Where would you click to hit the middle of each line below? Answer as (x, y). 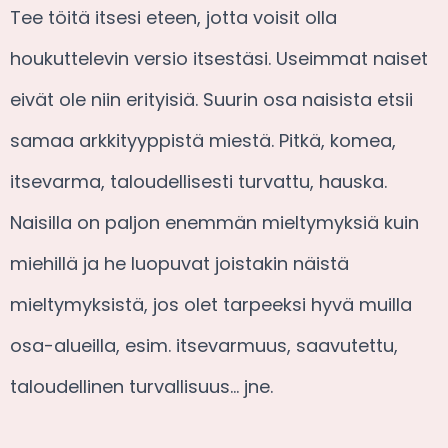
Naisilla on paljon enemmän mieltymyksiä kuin (214, 222)
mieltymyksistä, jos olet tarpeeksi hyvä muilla (211, 304)
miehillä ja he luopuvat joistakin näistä (179, 263)
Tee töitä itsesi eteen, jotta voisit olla (173, 17)
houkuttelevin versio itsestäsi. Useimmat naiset (219, 58)
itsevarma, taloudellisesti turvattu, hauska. (198, 181)
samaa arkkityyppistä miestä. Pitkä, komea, (203, 140)
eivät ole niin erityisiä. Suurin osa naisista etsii (211, 99)
